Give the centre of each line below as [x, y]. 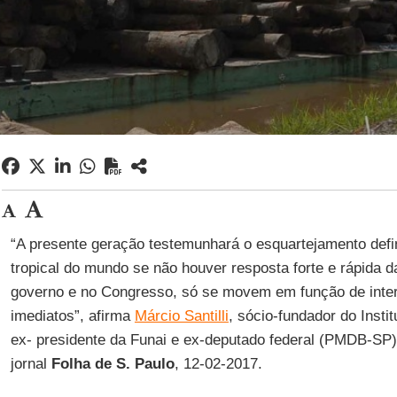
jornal [31, 364]
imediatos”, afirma [72, 316]
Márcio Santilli [181, 316]
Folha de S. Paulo [113, 364]
